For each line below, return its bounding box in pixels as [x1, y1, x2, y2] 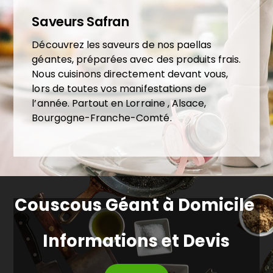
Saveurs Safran [32, 12, 129, 32]
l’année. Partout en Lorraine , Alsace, [32, 96, 207, 110]
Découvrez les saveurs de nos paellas [32, 37, 212, 52]
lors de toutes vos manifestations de [32, 81, 207, 96]
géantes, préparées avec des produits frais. [32, 52, 241, 66]
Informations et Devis [43, 229, 230, 253]
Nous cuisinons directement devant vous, [32, 66, 229, 81]
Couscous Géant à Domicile [15, 193, 258, 217]
